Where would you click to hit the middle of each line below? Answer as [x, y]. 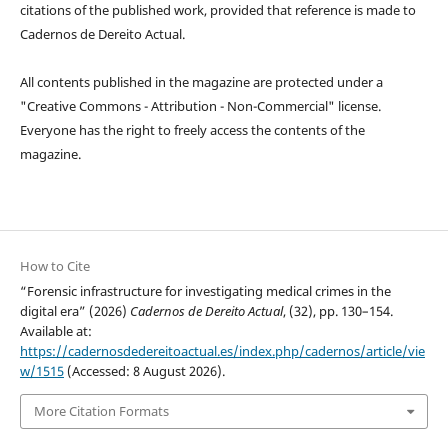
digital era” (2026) [74, 311]
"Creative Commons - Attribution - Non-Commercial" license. [200, 105]
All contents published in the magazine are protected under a [201, 81]
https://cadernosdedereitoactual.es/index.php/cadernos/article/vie [222, 351]
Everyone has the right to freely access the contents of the [192, 129]
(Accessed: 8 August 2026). [144, 371]
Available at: [55, 331]
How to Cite [54, 266]
